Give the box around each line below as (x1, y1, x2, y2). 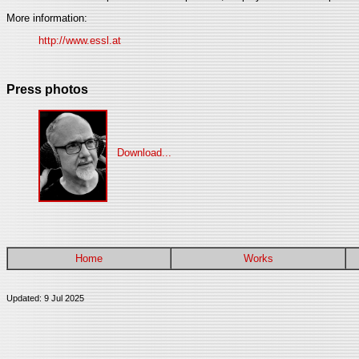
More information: (6, 12, 87, 25)
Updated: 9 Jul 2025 (6, 292, 84, 303)
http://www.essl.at (38, 34, 121, 47)
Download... (111, 146, 171, 159)
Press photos (6, 82, 88, 96)
